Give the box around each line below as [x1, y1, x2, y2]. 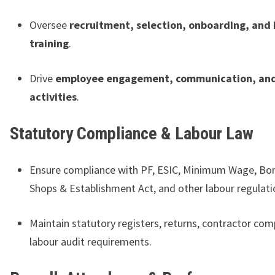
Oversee [29, 18, 69, 33]
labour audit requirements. [29, 234, 152, 249]
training [29, 36, 69, 51]
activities [29, 90, 77, 104]
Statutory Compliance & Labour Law [10, 123, 254, 144]
